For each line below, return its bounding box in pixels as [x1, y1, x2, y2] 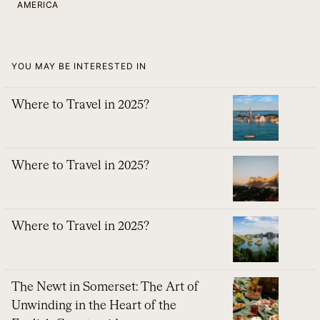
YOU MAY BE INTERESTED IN [11, 60, 146, 71]
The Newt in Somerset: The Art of [11, 281, 199, 294]
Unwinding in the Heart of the [11, 299, 176, 312]
